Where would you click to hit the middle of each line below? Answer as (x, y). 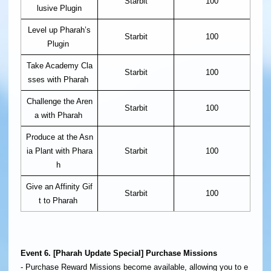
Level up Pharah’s (59, 30)
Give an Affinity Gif (59, 187)
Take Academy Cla (59, 66)
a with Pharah (59, 116)
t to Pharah (59, 201)
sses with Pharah (59, 80)
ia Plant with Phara (59, 151)
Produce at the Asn (59, 137)
